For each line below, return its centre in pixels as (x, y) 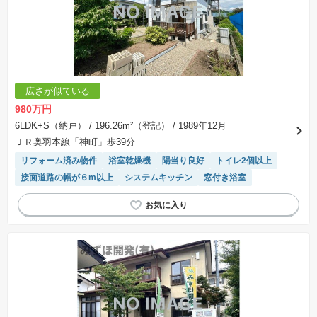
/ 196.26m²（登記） (128, 126)
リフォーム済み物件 (59, 161)
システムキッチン (158, 178)
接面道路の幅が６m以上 (67, 178)
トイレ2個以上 (244, 161)
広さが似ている (58, 91)
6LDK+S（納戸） (51, 126)
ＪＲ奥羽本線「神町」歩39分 (75, 142)
